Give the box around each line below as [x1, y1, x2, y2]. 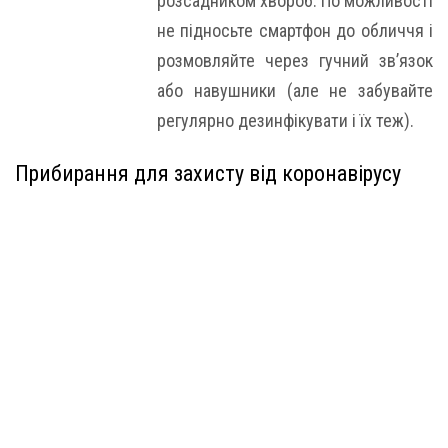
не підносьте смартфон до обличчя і [157, 20, 433, 41]
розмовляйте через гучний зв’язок [157, 50, 433, 71]
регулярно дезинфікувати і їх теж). [157, 110, 414, 131]
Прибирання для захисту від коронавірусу [15, 161, 401, 186]
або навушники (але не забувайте [157, 80, 433, 101]
